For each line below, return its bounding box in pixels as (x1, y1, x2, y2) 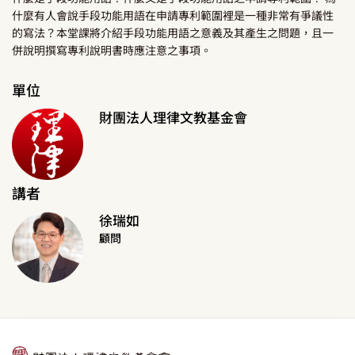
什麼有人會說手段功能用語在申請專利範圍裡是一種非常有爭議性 (12, 7, 334, 23)
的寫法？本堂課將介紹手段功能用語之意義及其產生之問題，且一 (12, 25, 334, 40)
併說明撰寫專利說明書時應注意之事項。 (12, 42, 212, 58)
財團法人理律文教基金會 (98, 107, 247, 127)
